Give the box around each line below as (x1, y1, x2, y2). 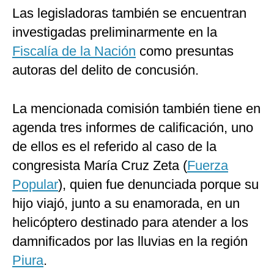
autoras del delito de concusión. (12, 62, 199, 78)
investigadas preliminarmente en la (12, 24, 217, 40)
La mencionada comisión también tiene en (12, 101, 261, 117)
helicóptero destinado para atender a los (12, 215, 248, 231)
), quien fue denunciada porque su (58, 177, 259, 193)
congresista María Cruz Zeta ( (12, 158, 187, 174)
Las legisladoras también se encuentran (12, 6, 246, 21)
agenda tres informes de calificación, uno (12, 120, 253, 136)
